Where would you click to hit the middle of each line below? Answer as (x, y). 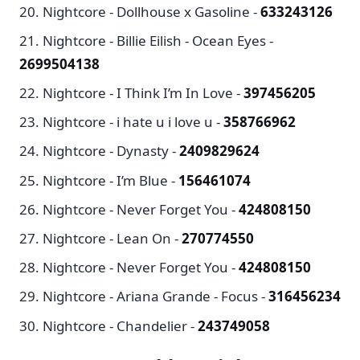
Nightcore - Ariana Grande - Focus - (155, 297)
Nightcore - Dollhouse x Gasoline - (151, 11)
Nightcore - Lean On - (112, 238)
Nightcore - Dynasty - (111, 151)
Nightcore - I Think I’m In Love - (143, 93)
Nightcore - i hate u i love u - (133, 122)
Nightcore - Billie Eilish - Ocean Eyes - (158, 40)
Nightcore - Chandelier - (120, 325)
